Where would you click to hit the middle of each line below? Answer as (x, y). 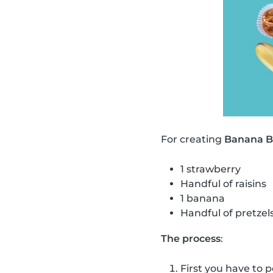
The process (191, 239)
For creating (193, 140)
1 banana (203, 199)
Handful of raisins (223, 184)
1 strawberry (211, 169)
